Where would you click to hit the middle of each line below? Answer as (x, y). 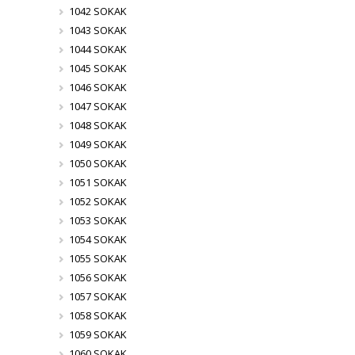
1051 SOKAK (97, 182)
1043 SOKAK (97, 30)
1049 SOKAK (97, 144)
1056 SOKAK (97, 277)
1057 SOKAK (97, 296)
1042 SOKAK (97, 11)
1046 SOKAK (97, 87)
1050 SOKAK (97, 163)
